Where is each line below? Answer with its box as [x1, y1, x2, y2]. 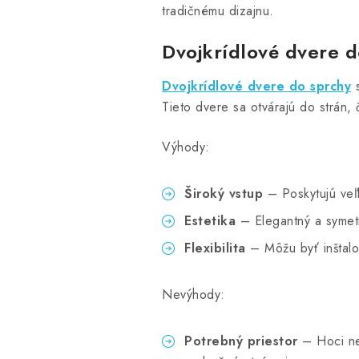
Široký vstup [184, 184, 263, 203]
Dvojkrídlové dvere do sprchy [162, 76, 351, 95]
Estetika [184, 211, 236, 230]
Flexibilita [184, 238, 246, 257]
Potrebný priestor [184, 331, 298, 350]
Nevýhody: [162, 284, 225, 304]
